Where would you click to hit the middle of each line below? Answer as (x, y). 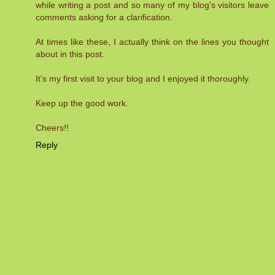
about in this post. (70, 54)
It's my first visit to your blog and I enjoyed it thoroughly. (143, 79)
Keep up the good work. (82, 103)
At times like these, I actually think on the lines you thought (152, 42)
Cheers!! (52, 128)
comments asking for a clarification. (104, 17)
